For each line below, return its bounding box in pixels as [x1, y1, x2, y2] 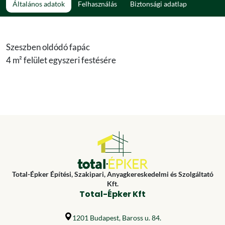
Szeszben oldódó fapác [6, 41, 90, 52]
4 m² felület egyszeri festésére [6, 54, 116, 65]
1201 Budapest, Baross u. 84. [72, 213, 161, 222]
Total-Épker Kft [79, 188, 146, 200]
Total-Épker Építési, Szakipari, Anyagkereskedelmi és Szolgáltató [12, 170, 213, 178]
